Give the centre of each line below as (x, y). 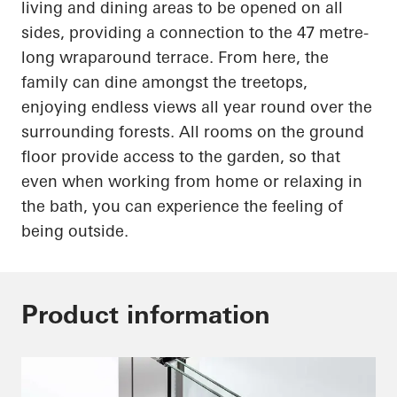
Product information (146, 315)
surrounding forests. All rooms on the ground (193, 132)
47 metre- (333, 33)
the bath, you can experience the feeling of (182, 206)
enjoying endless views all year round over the (197, 107)
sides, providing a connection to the (159, 33)
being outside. (75, 231)
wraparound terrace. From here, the (192, 58)
